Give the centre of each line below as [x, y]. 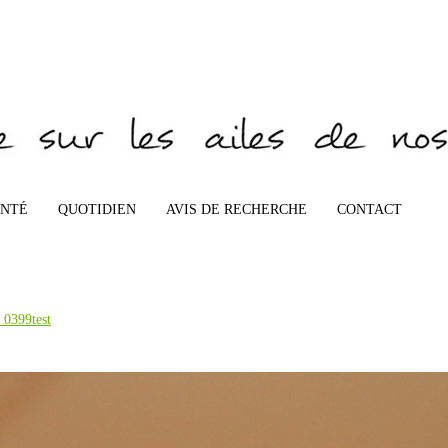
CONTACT [369, 209]
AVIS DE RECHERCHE [236, 209]
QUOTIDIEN [97, 209]
